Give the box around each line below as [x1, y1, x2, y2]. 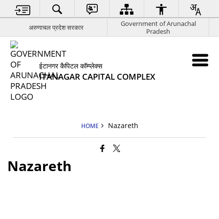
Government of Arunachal [120, 19, 196, 28]
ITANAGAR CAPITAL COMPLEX [39, 71, 156, 82]
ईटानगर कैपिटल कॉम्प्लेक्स [39, 61, 103, 70]
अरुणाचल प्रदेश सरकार [28, 22, 84, 32]
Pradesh [146, 26, 170, 36]
